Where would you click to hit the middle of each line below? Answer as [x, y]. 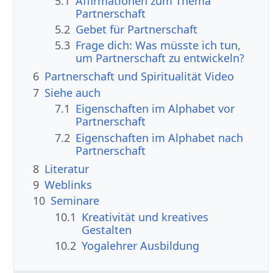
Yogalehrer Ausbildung [141, 246]
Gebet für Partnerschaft [137, 30]
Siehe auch [73, 92]
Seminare [75, 201]
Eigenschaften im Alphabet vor [155, 109]
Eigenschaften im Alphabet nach [160, 137]
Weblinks [69, 184]
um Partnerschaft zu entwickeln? [160, 58]
